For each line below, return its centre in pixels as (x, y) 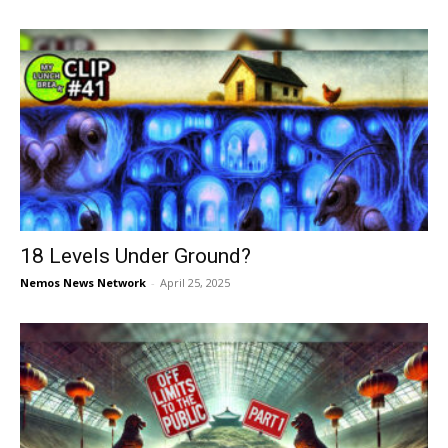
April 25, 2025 (195, 282)
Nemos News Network (83, 282)
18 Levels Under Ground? (135, 255)
